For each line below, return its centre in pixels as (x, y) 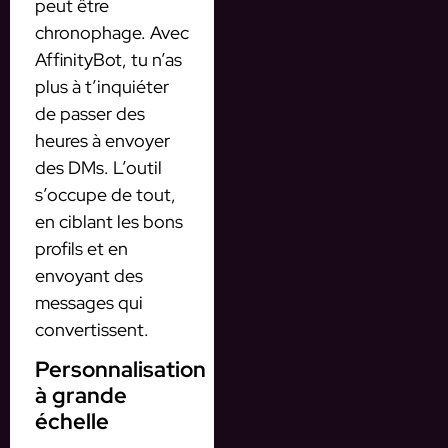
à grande (81, 396)
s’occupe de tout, (105, 194)
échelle (72, 422)
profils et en (81, 248)
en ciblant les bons (109, 221)
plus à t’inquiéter (102, 86)
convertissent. (92, 329)
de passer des (90, 113)
